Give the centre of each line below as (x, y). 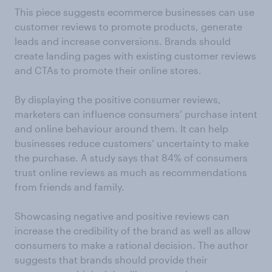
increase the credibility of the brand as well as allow (133, 230)
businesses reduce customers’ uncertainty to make (132, 143)
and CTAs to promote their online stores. (108, 70)
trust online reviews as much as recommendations (131, 172)
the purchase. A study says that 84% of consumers (131, 158)
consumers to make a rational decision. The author (131, 245)
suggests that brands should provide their (111, 260)
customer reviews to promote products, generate (128, 26)
